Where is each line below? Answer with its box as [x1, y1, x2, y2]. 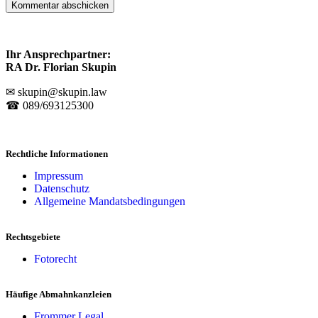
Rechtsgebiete [6, 231, 60, 242]
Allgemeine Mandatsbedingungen [34, 194, 185, 207]
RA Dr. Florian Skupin [6, 60, 116, 73]
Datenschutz [34, 182, 89, 194]
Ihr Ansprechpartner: [6, 48, 111, 60]
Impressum [34, 169, 83, 182]
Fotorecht [34, 252, 77, 265]
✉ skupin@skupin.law [6, 85, 107, 98]
